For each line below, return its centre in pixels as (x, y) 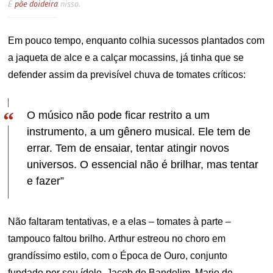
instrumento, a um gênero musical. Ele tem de (139, 131)
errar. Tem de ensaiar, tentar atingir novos (128, 148)
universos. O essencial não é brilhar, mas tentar (143, 164)
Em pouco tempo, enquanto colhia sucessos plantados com (136, 40)
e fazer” (46, 181)
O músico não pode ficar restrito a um (119, 115)
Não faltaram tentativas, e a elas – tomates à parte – (120, 221)
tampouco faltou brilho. (58, 238)
